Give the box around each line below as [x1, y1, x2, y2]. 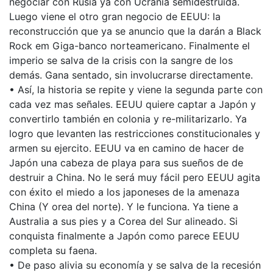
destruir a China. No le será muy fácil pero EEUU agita [9, 171, 260, 183]
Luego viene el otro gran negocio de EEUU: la [9, 10, 221, 23]
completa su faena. [9, 244, 97, 257]
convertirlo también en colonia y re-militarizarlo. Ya [9, 113, 247, 125]
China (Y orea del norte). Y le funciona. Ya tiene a [9, 200, 238, 213]
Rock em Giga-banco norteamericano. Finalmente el [9, 40, 250, 52]
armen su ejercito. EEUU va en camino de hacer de [9, 142, 244, 154]
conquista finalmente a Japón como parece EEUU [9, 230, 239, 242]
